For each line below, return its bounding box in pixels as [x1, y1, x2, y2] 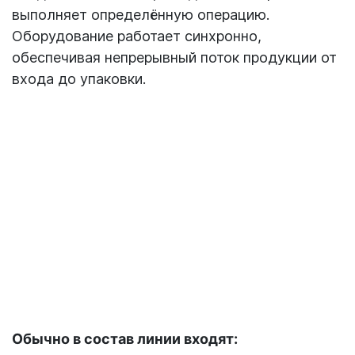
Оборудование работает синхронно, [12, 27, 261, 44]
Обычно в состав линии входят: [12, 330, 238, 347]
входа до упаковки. [12, 70, 146, 87]
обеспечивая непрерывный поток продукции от [12, 48, 337, 66]
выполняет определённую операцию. [12, 6, 269, 23]
